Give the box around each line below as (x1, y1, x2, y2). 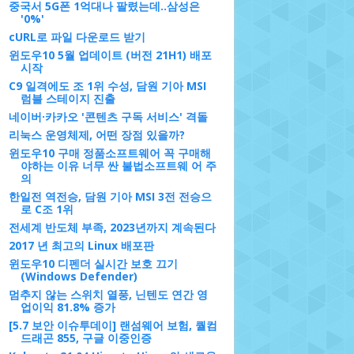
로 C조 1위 (20, 201, 73, 217)
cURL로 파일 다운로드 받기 (8, 29, 145, 44)
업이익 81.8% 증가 (20, 299, 115, 314)
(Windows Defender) (20, 269, 137, 284)
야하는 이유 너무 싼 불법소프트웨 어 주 (20, 158, 217, 173)
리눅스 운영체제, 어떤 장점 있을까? (8, 127, 185, 142)
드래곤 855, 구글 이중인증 (20, 330, 152, 345)
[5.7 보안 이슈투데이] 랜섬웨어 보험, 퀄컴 (8, 318, 217, 333)
